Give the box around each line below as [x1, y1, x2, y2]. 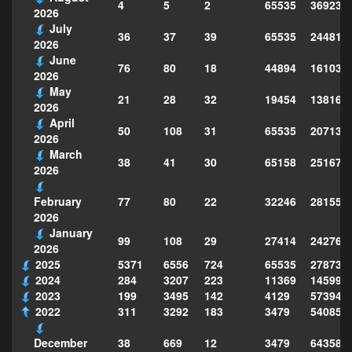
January [49, 224, 93, 240]
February [34, 192, 82, 209]
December [34, 334, 87, 350]
